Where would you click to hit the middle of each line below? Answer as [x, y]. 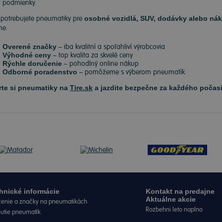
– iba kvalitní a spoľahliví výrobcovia [111, 47]
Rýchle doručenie [32, 63]
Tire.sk [81, 88]
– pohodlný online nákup [100, 64]
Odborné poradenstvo [40, 72]
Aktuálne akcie [170, 199]
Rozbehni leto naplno [174, 210]
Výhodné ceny [27, 55]
